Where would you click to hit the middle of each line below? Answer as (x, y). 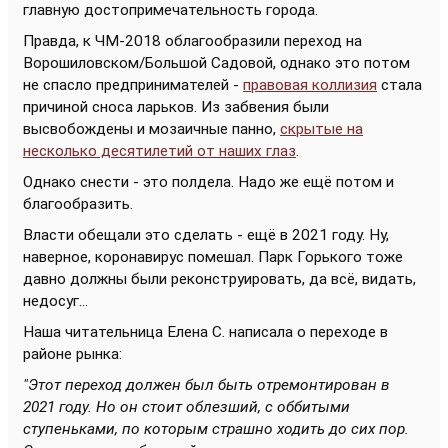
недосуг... (55, 301)
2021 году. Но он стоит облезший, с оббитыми (186, 407)
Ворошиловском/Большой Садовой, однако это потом (216, 63)
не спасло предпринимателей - (133, 85)
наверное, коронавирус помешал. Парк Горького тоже (213, 257)
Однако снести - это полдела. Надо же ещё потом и (208, 182)
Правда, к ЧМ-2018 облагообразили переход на (192, 41)
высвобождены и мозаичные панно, (151, 129)
